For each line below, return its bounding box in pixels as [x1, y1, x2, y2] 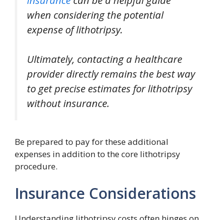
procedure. [15, 160, 57, 172]
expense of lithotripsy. [27, 22, 123, 36]
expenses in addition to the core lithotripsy [15, 148, 180, 160]
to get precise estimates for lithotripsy [27, 82, 192, 96]
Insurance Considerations [15, 183, 196, 204]
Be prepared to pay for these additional [15, 136, 168, 147]
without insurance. [27, 96, 110, 110]
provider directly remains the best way [27, 67, 195, 81]
